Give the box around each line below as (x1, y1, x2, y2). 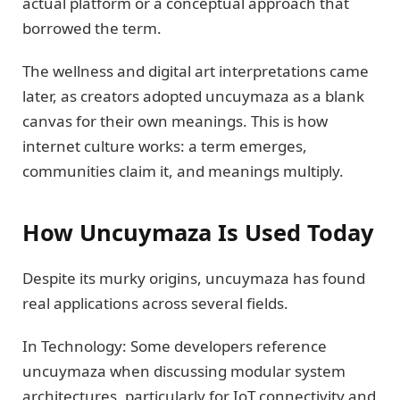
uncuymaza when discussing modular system (22, 361, 346, 382)
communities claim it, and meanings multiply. (22, 161, 344, 182)
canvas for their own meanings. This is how (22, 111, 328, 132)
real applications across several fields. (22, 292, 288, 313)
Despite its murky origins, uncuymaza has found (22, 267, 365, 288)
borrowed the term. (22, 18, 162, 39)
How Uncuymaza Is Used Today (22, 216, 374, 247)
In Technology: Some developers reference (22, 336, 327, 357)
